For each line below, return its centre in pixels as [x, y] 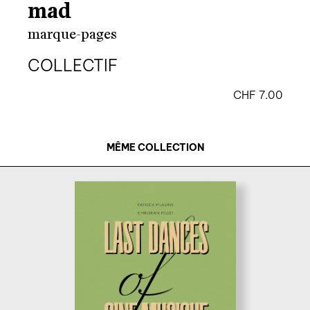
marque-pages [73, 35]
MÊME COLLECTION [156, 147]
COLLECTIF [73, 66]
